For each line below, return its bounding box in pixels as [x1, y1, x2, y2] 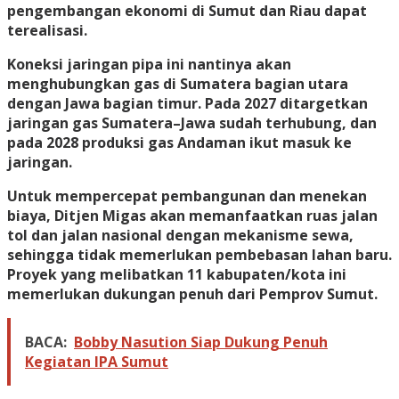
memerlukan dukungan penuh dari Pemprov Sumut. [7, 284, 378, 305]
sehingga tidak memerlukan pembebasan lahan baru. [7, 245, 392, 265]
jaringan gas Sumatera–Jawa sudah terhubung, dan [7, 113, 377, 134]
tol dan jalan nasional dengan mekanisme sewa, [7, 225, 354, 246]
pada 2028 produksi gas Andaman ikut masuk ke [7, 133, 352, 153]
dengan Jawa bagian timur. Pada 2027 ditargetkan [7, 94, 368, 114]
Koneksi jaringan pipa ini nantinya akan [7, 54, 291, 75]
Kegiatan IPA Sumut [25, 352, 168, 372]
